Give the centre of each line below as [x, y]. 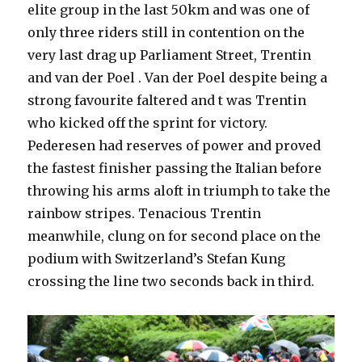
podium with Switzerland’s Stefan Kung [157, 259]
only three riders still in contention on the [166, 33]
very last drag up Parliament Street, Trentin [170, 55]
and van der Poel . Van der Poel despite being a [178, 78]
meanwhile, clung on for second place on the [175, 236]
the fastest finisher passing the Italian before [175, 168]
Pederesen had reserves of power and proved [175, 146]
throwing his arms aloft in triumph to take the [179, 191]
